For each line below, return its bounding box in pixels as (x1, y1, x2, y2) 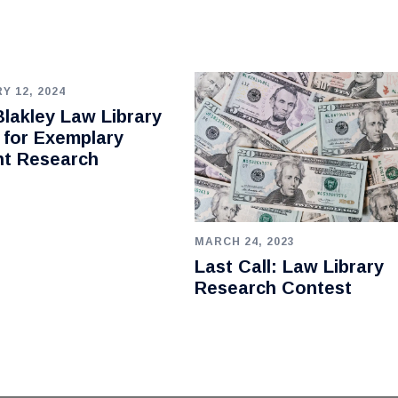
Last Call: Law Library (194, 256, 384, 276)
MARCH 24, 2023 (194, 235, 295, 248)
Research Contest (194, 277, 352, 298)
